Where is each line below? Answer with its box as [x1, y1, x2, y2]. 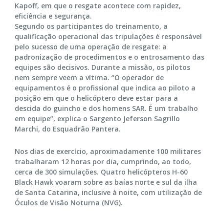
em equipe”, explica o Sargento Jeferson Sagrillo [15, 113, 180, 123]
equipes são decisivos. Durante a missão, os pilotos [15, 62, 190, 72]
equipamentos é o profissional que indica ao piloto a [15, 83, 196, 92]
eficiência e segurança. [15, 11, 92, 21]
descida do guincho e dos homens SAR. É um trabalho [15, 103, 198, 113]
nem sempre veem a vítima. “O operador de [15, 72, 164, 82]
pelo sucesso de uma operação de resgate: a [15, 42, 167, 51]
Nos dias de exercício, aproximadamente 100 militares [15, 146, 201, 156]
